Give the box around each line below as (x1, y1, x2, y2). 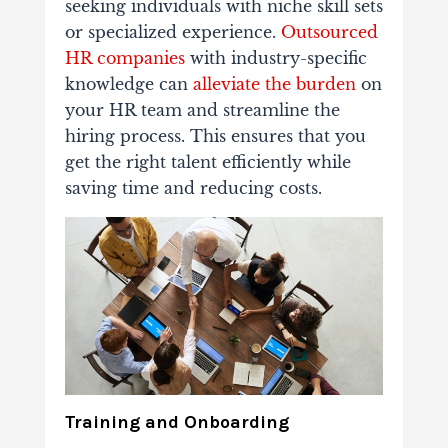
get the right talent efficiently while (64, 151, 351, 172)
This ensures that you (189, 125, 366, 146)
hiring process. (64, 125, 190, 146)
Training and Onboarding (64, 411, 289, 434)
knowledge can (64, 73, 193, 94)
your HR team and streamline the (64, 99, 340, 120)
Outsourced (280, 21, 378, 42)
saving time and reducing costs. (64, 177, 322, 198)
